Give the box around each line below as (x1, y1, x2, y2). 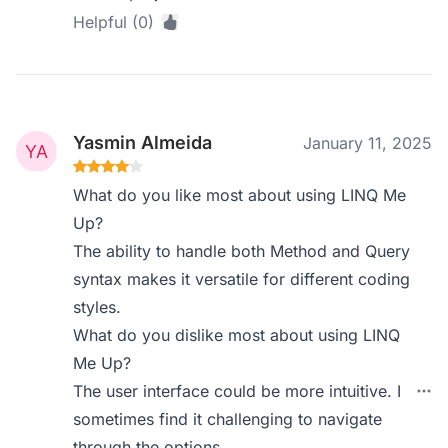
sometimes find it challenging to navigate (73, 409, 383, 429)
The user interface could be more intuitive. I (73, 381, 402, 401)
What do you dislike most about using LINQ (73, 325, 401, 345)
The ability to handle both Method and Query (73, 241, 411, 261)
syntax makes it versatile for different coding (73, 269, 411, 289)
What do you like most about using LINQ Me (73, 185, 407, 205)
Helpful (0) (73, 12, 155, 32)
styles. (73, 297, 122, 317)
